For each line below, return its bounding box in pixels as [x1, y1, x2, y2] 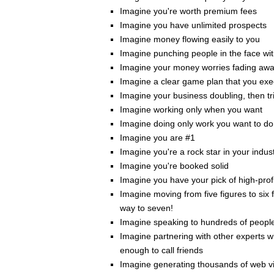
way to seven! [120, 203, 173, 213]
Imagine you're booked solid [120, 161, 231, 171]
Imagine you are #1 [120, 133, 195, 143]
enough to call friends [120, 245, 203, 256]
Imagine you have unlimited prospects [120, 20, 267, 31]
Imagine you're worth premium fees [120, 6, 257, 17]
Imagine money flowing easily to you [120, 34, 260, 45]
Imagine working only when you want [120, 105, 265, 115]
